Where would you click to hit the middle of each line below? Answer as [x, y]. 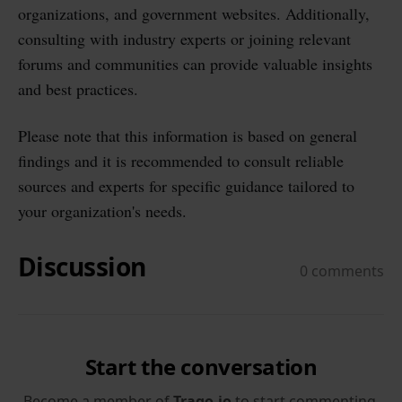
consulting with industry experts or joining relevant [184, 38]
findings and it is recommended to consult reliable [181, 160]
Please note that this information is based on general [188, 135]
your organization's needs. [102, 210]
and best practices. [78, 88]
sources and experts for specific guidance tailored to [186, 185]
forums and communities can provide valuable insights [195, 63]
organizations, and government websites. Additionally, [194, 13]
